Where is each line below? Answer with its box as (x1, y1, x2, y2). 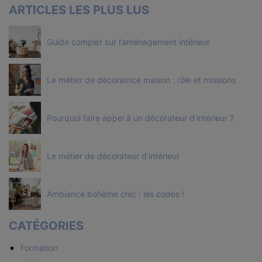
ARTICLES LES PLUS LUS (9, 2, 149, 17)
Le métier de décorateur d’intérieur (47, 150, 180, 161)
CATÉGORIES (9, 218, 84, 233)
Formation (20, 242, 58, 253)
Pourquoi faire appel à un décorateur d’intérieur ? (47, 112, 234, 123)
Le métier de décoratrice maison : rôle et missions (47, 74, 236, 85)
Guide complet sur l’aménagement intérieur (47, 36, 210, 47)
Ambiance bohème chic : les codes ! (47, 188, 184, 199)
